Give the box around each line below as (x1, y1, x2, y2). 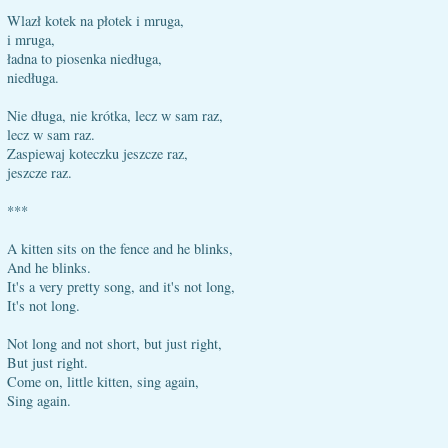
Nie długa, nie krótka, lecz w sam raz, (7, 106, 223, 125)
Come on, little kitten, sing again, (7, 372, 199, 391)
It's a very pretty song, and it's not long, (7, 277, 235, 296)
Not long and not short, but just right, (7, 334, 222, 353)
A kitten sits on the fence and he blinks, (7, 239, 233, 258)
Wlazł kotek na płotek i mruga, (7, 11, 184, 30)
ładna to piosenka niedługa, (7, 49, 162, 68)
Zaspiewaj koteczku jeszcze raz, (7, 144, 188, 163)
